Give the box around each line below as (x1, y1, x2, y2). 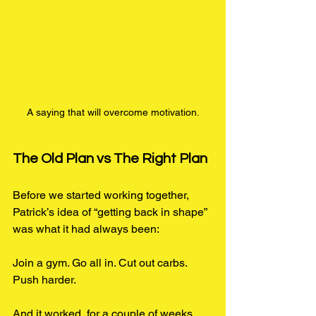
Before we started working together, (13, 188, 192, 202)
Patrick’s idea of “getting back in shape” (13, 205, 209, 219)
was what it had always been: (13, 221, 159, 236)
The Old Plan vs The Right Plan (13, 151, 207, 166)
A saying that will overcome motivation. (26, 106, 200, 118)
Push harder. (13, 272, 76, 286)
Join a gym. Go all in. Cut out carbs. (13, 255, 190, 269)
